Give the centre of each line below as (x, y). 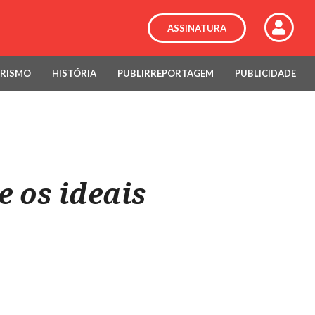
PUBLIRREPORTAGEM (165, 73)
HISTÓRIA (74, 73)
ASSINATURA (197, 28)
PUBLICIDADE (265, 73)
